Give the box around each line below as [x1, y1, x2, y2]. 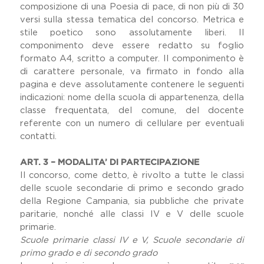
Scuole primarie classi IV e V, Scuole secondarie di [19, 236, 245, 245]
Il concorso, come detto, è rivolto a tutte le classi [19, 171, 245, 180]
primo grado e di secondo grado [19, 249, 157, 258]
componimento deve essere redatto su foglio [19, 41, 245, 50]
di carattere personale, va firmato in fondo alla [19, 67, 245, 76]
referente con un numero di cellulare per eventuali [19, 119, 245, 128]
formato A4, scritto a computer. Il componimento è [19, 54, 245, 63]
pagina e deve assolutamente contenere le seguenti [19, 80, 245, 89]
